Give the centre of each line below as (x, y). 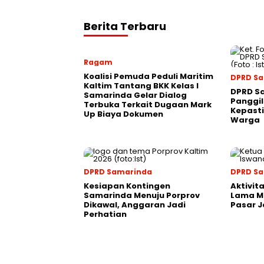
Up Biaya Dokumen (123, 114)
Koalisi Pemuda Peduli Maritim (148, 77)
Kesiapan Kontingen (127, 186)
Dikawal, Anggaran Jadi (135, 205)
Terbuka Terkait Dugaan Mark (148, 105)
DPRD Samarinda (118, 172)
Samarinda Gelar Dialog (135, 95)
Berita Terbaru (125, 27)
